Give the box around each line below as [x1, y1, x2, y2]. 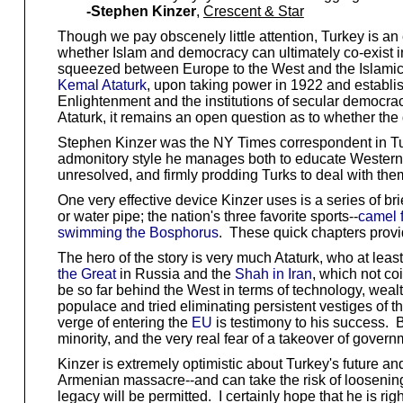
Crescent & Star [202, 3, 304, 19]
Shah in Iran [234, 265, 312, 282]
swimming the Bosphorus [57, 224, 219, 240]
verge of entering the [57, 314, 192, 330]
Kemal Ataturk [57, 76, 147, 93]
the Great [57, 265, 116, 282]
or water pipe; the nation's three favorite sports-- [57, 208, 358, 224]
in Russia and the [115, 265, 235, 282]
